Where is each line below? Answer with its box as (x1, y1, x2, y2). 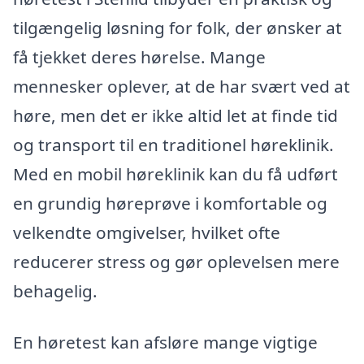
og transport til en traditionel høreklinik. (13, 132, 334, 156)
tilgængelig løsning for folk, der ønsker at (13, 15, 342, 39)
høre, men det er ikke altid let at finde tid (13, 103, 338, 127)
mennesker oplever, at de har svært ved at (13, 74, 350, 97)
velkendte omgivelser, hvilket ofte (13, 220, 280, 244)
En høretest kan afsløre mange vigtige (13, 331, 318, 354)
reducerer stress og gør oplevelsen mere (13, 249, 340, 273)
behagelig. (13, 279, 97, 302)
